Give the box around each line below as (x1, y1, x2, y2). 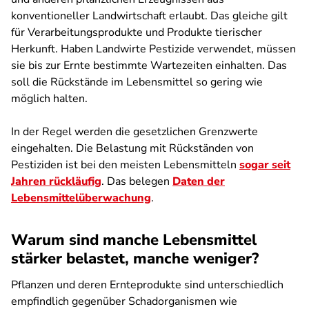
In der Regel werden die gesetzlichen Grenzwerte (11, 124, 258, 139)
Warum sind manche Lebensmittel (11, 230, 257, 250)
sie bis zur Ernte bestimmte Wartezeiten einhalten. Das (11, 58, 287, 73)
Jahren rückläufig (11, 174, 101, 189)
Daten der (172, 174, 225, 189)
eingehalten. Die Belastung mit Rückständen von (11, 141, 254, 156)
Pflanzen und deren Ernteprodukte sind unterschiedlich (11, 277, 283, 292)
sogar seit (239, 157, 290, 172)
